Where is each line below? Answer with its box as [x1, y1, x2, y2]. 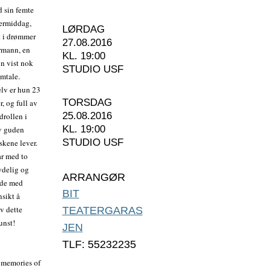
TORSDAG [62, 97, 112, 109]
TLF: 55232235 [62, 238, 136, 251]
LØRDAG [62, 24, 105, 36]
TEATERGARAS [62, 204, 143, 217]
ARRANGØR [62, 171, 125, 184]
